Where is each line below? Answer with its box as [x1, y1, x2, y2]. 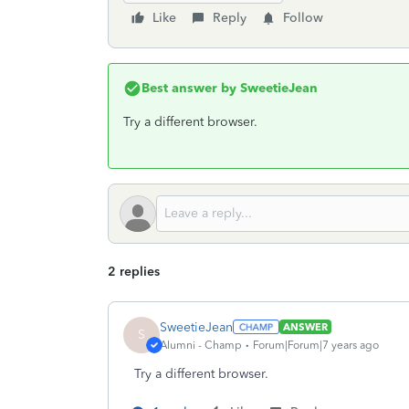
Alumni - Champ [160, 338, 242, 351]
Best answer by [142, 80, 236, 96]
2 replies [108, 264, 160, 279]
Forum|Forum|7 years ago [253, 338, 379, 351]
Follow [283, 10, 323, 26]
